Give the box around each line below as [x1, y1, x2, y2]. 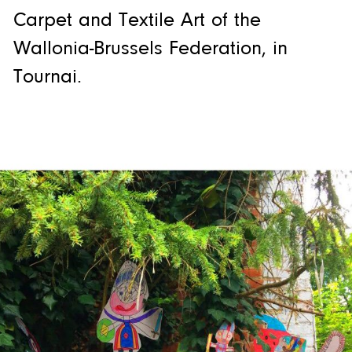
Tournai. [13, 64, 82, 90]
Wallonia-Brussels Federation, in [13, 36, 288, 61]
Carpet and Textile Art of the [13, 8, 261, 33]
